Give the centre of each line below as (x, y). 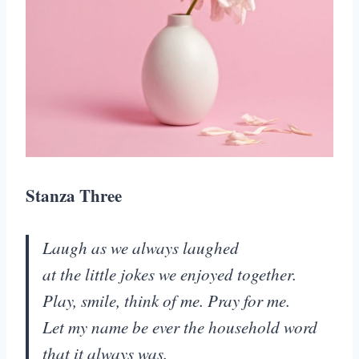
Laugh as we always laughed (141, 248)
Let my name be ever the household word (180, 327)
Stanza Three (74, 196)
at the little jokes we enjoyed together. (169, 274)
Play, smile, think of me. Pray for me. (166, 301)
